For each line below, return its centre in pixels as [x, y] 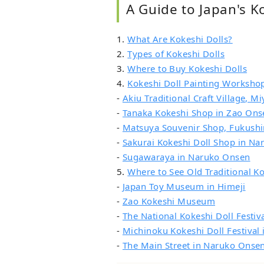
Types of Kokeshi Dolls [176, 54]
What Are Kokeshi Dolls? [180, 39]
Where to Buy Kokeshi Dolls [187, 69]
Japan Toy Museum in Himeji [184, 187]
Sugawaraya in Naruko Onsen [186, 157]
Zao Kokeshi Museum [169, 201]
